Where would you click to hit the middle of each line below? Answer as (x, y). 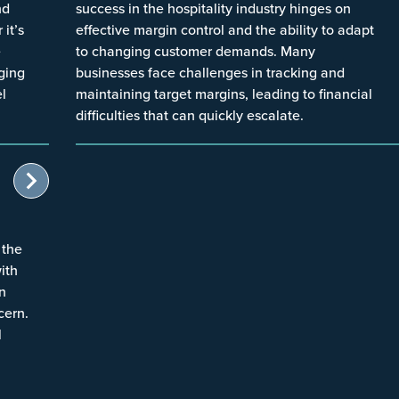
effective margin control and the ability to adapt (224, 29)
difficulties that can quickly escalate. (189, 114)
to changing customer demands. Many (195, 50)
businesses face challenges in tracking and (210, 72)
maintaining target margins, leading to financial (224, 93)
